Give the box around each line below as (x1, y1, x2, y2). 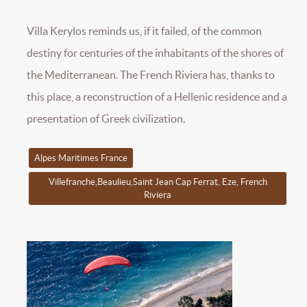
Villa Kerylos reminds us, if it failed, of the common (27, 25, 262, 38)
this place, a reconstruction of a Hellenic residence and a (27, 90, 287, 103)
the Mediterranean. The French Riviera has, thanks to (27, 69, 275, 82)
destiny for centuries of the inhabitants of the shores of (27, 47, 284, 60)
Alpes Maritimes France (34, 153, 127, 164)
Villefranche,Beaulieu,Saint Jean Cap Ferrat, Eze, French (48, 176, 267, 187)
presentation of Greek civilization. (27, 112, 185, 125)
